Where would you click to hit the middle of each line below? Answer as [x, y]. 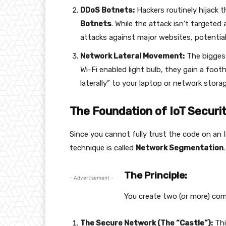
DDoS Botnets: [107, 10]
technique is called [103, 148]
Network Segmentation [180, 148]
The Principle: [156, 176]
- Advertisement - [92, 178]
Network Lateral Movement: [132, 56]
